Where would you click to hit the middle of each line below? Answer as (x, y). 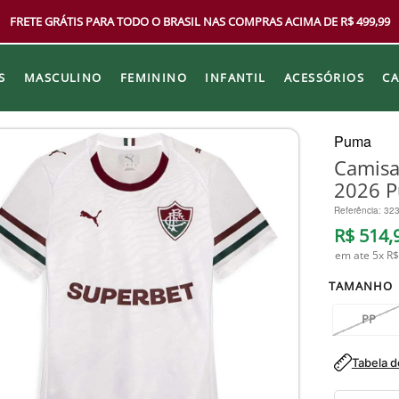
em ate (353, 255)
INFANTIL (236, 77)
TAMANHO (361, 285)
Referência (356, 210)
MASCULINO (63, 77)
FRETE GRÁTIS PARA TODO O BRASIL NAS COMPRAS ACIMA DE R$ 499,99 (199, 21)
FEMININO (154, 77)
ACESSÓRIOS (324, 77)
